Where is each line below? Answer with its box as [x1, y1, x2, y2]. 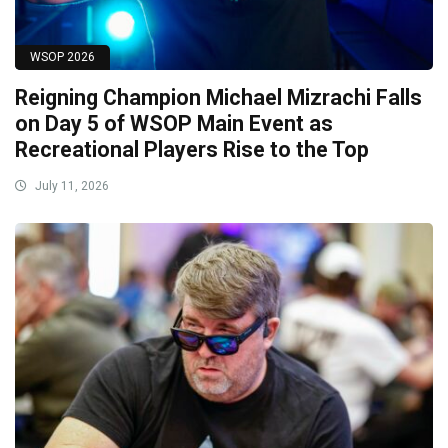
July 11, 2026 [32, 178, 109, 193]
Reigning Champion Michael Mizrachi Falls [15, 84, 422, 110]
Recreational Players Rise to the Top [15, 136, 369, 162]
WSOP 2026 [30, 49, 95, 64]
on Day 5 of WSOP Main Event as [15, 110, 333, 136]
